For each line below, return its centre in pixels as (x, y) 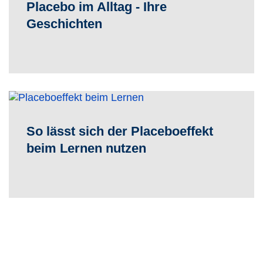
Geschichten (64, 24)
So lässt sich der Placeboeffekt (120, 131)
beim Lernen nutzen (86, 148)
